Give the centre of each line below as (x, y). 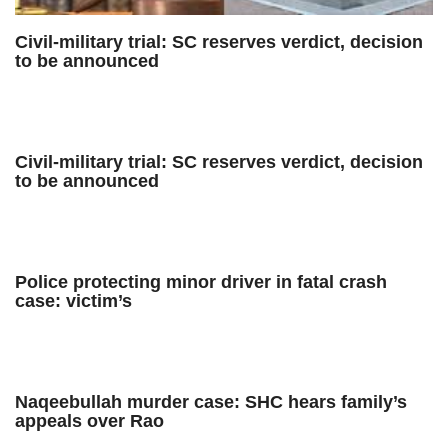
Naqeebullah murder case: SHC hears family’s (211, 402)
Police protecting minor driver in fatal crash (201, 282)
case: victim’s (73, 301)
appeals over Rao (89, 421)
